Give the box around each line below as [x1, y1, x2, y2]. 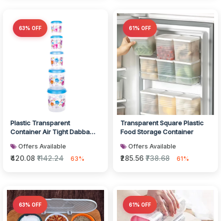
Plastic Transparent [10, 119, 70, 127]
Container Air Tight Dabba [10, 128, 90, 136]
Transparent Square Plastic [120, 119, 204, 127]
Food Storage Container [120, 128, 193, 136]
